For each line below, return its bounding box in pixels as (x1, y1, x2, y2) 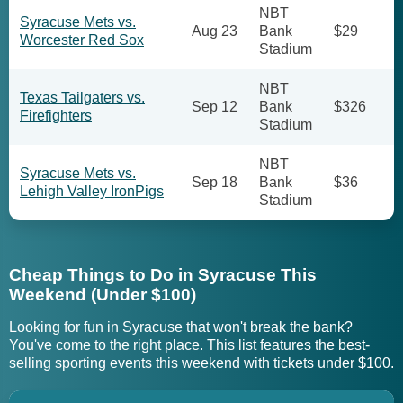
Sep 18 (192, 175, 237, 190)
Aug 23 (192, 23, 237, 39)
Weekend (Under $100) (9, 285, 196, 304)
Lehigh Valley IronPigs (20, 184, 164, 199)
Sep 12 (192, 99, 237, 114)
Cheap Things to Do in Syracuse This (9, 265, 317, 284)
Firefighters (20, 108, 92, 123)
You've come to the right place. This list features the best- (9, 337, 370, 353)
